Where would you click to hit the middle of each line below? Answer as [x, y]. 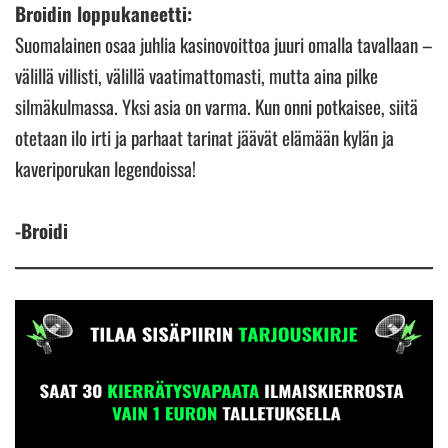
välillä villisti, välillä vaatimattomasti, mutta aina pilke [196, 74]
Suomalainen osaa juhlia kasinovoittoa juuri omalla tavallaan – [224, 43]
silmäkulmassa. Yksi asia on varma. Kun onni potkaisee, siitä [216, 105]
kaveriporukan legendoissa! [105, 167]
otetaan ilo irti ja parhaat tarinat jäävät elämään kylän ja [204, 136]
